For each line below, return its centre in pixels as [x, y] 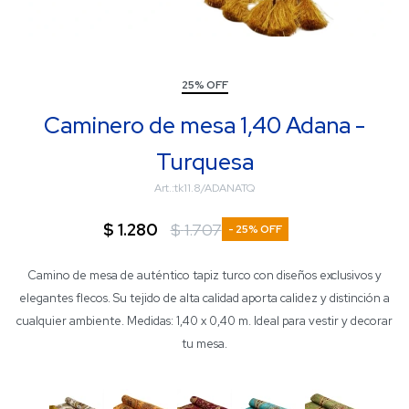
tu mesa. [204, 344]
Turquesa [204, 162]
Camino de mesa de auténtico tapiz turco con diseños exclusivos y [204, 275]
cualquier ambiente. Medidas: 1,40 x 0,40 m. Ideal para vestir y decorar [204, 321]
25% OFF [204, 85]
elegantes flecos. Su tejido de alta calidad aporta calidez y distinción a [204, 298]
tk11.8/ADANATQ [215, 188]
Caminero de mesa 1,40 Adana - [204, 126]
